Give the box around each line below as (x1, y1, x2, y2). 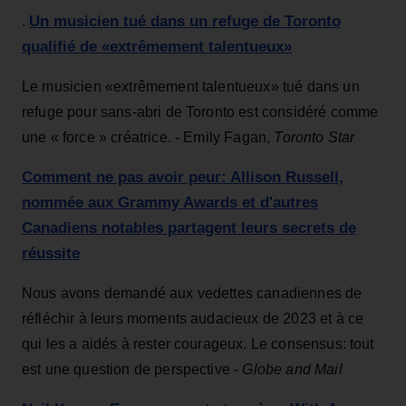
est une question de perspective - (22, 362, 243, 378)
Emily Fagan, (179, 130, 271, 146)
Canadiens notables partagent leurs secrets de (22, 219, 356, 237)
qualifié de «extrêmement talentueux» (22, 38, 292, 56)
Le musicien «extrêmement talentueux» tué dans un (22, 79, 360, 95)
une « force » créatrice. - (22, 130, 180, 146)
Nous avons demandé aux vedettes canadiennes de (22, 285, 362, 302)
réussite (22, 245, 80, 263)
